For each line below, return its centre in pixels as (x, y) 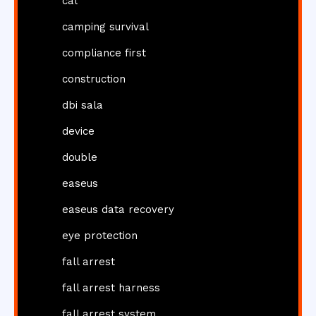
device (78, 132)
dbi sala (83, 105)
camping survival (105, 27)
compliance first (104, 53)
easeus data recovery (118, 210)
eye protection (100, 236)
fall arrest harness (111, 288)
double (80, 158)
